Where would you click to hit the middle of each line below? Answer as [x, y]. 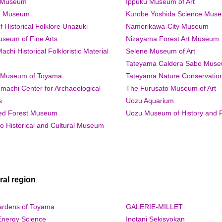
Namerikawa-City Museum [167, 26]
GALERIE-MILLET [154, 206]
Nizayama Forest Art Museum [172, 38]
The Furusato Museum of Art [171, 88]
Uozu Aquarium [150, 100]
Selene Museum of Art [161, 51]
